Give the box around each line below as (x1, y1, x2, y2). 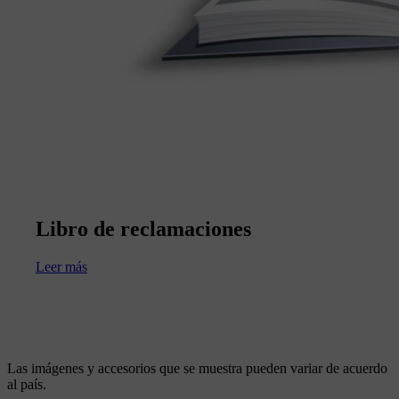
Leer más (36, 258, 87, 274)
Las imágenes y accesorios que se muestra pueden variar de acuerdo (7, 360, 387, 376)
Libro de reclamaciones (36, 216, 251, 240)
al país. (7, 376, 46, 392)
